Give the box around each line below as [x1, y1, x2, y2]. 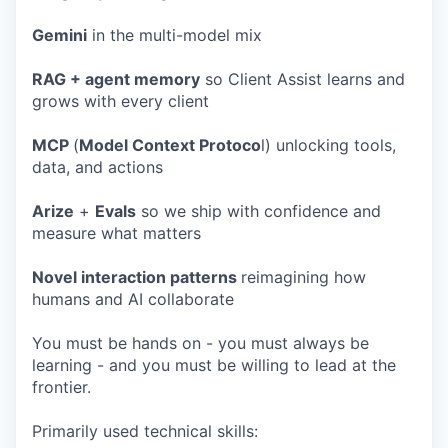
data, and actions [32, 157, 163, 177]
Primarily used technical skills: [32, 421, 258, 441]
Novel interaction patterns [32, 267, 241, 287]
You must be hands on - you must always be [32, 333, 369, 353]
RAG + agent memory [32, 69, 200, 89]
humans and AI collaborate [32, 289, 234, 309]
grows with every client [32, 91, 209, 111]
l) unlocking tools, [261, 135, 396, 155]
